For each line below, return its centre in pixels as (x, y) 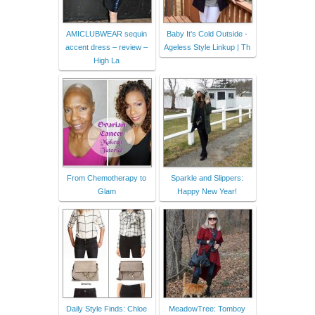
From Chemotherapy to (107, 178)
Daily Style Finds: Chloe (107, 308)
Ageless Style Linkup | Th (207, 47)
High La (107, 60)
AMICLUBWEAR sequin (107, 33)
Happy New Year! (207, 191)
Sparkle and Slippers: (207, 178)
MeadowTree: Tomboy (207, 308)
